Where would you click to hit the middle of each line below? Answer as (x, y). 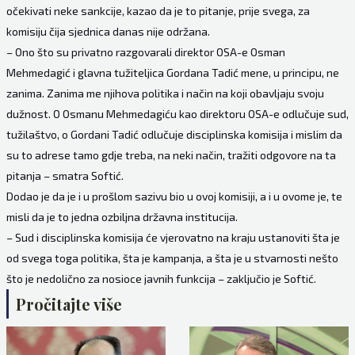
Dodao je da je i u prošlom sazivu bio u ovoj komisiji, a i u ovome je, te (174, 197)
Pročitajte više (69, 304)
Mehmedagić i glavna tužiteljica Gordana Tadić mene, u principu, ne (172, 73)
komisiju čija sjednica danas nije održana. (108, 32)
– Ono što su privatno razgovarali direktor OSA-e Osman (145, 52)
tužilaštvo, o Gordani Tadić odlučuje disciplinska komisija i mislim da (174, 135)
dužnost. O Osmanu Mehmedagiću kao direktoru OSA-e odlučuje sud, (177, 114)
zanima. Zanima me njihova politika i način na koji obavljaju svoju (165, 94)
